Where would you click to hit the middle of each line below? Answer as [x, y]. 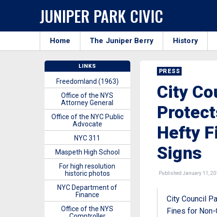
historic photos [87, 173]
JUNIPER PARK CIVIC [101, 15]
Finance [87, 195]
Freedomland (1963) [87, 81]
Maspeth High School [87, 152]
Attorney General [87, 103]
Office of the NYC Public [87, 117]
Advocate [87, 124]
